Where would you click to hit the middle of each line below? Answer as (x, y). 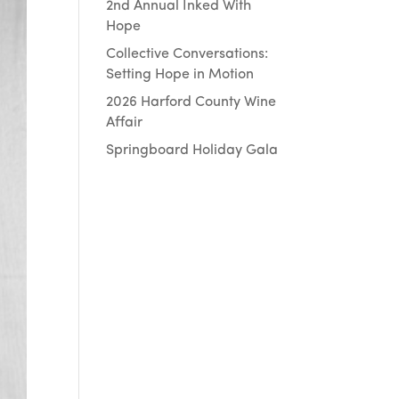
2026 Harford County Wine (191, 102)
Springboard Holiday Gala (192, 151)
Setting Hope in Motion (180, 75)
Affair (125, 123)
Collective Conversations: (187, 54)
